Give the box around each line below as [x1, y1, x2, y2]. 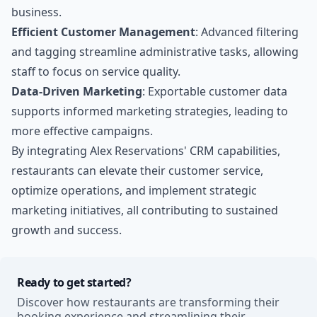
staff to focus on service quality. [11, 64, 180, 80]
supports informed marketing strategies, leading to [11, 103, 288, 120]
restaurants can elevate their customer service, [11, 163, 263, 179]
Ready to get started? [17, 275, 132, 291]
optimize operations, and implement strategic [11, 183, 257, 199]
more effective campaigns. [11, 123, 153, 139]
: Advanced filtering [195, 24, 299, 40]
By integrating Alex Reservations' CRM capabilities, [11, 143, 280, 159]
